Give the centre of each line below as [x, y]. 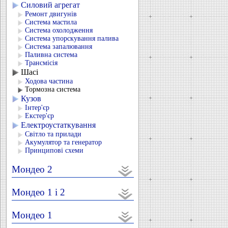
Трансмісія [41, 63]
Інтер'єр [37, 108]
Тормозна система [53, 89]
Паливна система [51, 55]
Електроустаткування [58, 125]
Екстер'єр [39, 116]
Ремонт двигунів [51, 14]
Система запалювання [59, 47]
